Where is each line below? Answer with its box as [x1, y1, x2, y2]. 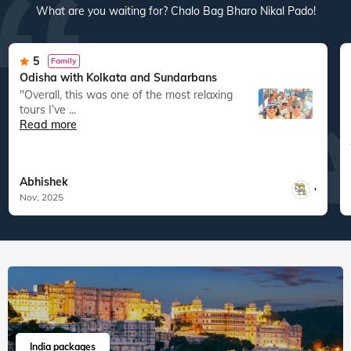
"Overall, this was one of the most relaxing [20, 87, 33, 102]
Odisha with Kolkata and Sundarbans [20, 70, 217, 85]
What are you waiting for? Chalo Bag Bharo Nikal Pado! [35, 4, 316, 19]
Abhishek [20, 175, 68, 190]
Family [51, 56, 77, 67]
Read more [20, 117, 77, 132]
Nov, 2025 [20, 191, 63, 204]
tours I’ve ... [20, 102, 76, 117]
